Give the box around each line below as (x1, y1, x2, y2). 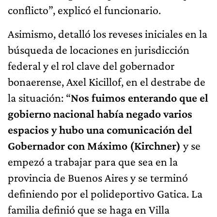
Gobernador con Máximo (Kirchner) (8, 139, 181, 153)
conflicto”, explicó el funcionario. (8, 3, 161, 17)
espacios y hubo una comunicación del (8, 123, 192, 137)
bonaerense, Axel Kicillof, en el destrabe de (8, 75, 205, 89)
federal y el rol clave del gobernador (8, 59, 175, 73)
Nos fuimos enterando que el (71, 91, 208, 105)
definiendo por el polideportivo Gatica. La (8, 187, 202, 201)
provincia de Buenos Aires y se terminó (8, 171, 188, 185)
